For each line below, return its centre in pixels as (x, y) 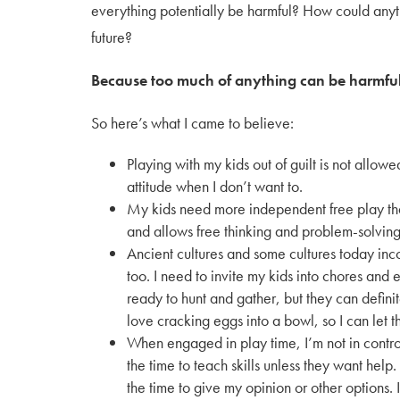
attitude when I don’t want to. (215, 186)
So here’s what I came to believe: (192, 123)
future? (112, 37)
